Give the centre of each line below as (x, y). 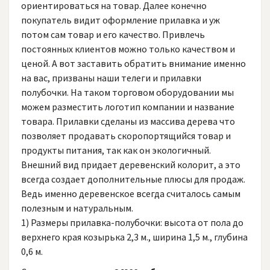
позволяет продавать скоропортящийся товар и (126, 136)
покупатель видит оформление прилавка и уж (121, 20)
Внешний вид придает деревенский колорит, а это (131, 165)
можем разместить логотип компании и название (128, 107)
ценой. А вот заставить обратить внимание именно (133, 63)
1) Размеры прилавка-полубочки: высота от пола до (132, 222)
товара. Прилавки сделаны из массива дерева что (128, 121)
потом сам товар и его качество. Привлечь (113, 34)
